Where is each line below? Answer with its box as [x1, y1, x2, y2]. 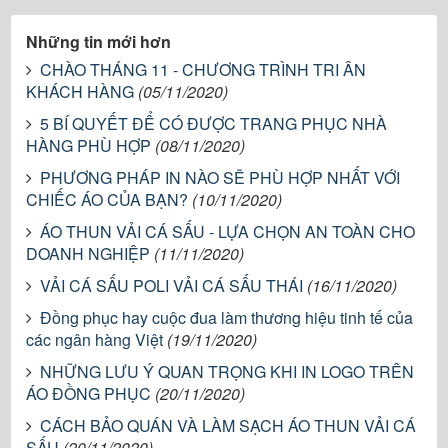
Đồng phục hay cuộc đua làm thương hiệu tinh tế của [40, 305, 413, 329]
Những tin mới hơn [26, 29, 171, 53]
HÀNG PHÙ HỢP [26, 133, 151, 157]
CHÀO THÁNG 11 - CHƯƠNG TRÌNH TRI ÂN [40, 57, 366, 81]
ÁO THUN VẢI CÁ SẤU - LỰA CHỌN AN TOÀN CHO [40, 219, 415, 243]
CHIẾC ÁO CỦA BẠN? [26, 187, 188, 211]
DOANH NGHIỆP [26, 241, 150, 265]
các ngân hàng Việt [26, 327, 163, 351]
